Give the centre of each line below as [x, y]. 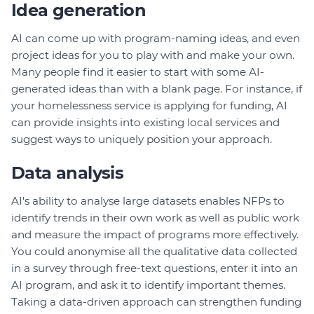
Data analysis [68, 172]
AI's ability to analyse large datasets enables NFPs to [148, 200]
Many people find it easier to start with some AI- [138, 71]
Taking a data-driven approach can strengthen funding [156, 301]
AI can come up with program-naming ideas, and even [156, 38]
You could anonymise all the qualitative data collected [154, 251]
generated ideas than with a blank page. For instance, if [157, 88]
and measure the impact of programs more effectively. [155, 234]
